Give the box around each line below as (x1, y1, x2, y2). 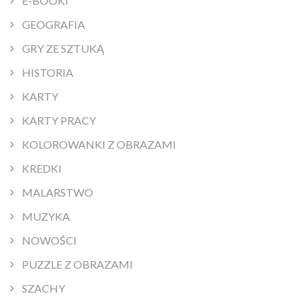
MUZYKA (22, 209, 70, 223)
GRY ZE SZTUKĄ (22, 41, 104, 55)
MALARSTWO (22, 185, 93, 199)
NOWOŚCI (22, 233, 77, 247)
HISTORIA (22, 65, 73, 79)
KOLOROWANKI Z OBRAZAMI (22, 137, 176, 151)
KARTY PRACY (22, 113, 96, 127)
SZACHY (22, 281, 65, 295)
